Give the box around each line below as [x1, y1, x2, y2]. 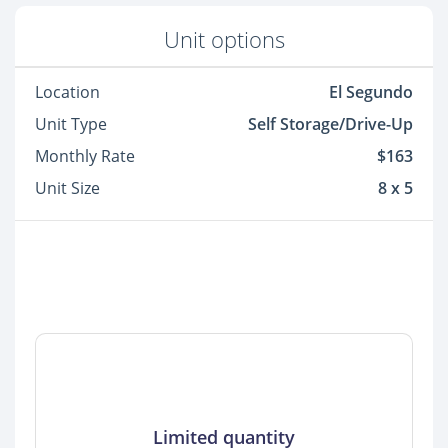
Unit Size [35, 177, 100, 200]
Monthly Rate [35, 145, 135, 168]
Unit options [163, 25, 285, 55]
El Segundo [329, 81, 413, 104]
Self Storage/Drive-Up [248, 113, 413, 136]
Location [35, 81, 100, 104]
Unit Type [35, 113, 107, 136]
